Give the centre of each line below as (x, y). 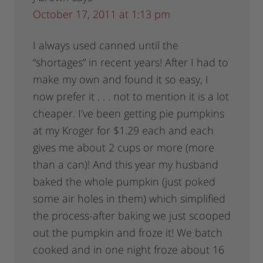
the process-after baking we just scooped (132, 216)
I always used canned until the (106, 45)
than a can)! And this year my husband (126, 165)
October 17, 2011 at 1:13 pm (102, 14)
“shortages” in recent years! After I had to (131, 63)
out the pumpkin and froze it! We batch (128, 233)
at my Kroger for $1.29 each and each (124, 131)
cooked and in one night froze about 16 (129, 250)
